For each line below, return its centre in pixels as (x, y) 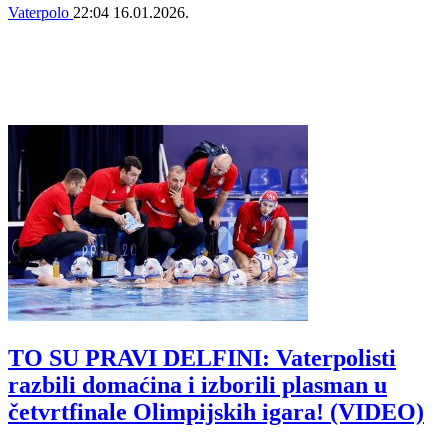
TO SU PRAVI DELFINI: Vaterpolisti (202, 357)
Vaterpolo (40, 13)
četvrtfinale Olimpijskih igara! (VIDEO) (216, 411)
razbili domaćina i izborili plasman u (197, 384)
